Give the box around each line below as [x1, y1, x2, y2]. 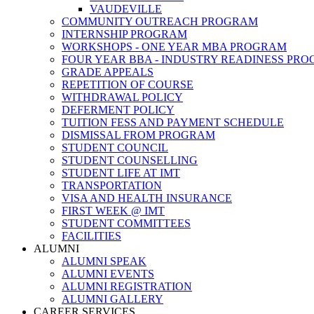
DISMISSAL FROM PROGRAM [62, 129, 215, 141]
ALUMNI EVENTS [62, 268, 154, 280]
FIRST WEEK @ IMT [62, 205, 165, 217]
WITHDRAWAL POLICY [62, 91, 183, 103]
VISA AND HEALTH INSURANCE [62, 192, 232, 204]
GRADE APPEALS [62, 66, 153, 78]
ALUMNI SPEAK [62, 255, 146, 267]
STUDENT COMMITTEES [62, 217, 191, 229]
